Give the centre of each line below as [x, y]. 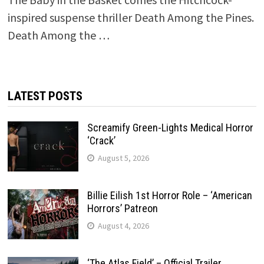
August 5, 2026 [123, 158]
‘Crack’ [101, 141]
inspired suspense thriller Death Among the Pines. [131, 18]
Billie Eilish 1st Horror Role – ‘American [169, 196]
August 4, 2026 [123, 226]
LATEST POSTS [45, 96]
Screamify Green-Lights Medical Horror [170, 128]
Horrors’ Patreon [122, 209]
